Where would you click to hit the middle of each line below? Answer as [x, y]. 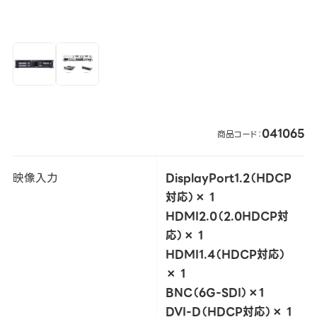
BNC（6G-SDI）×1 [214, 292]
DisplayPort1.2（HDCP [228, 178]
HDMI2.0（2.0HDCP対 [227, 216]
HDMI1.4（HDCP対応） [225, 254]
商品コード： [240, 134]
